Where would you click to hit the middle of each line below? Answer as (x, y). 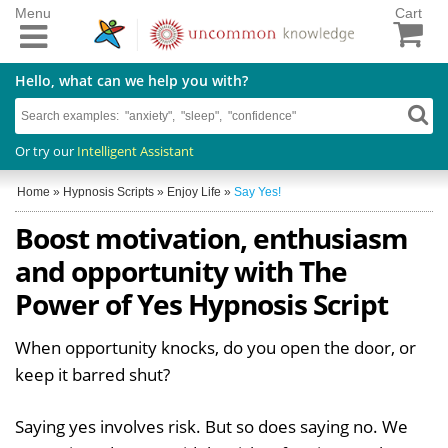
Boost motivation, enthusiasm (211, 237)
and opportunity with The (181, 270)
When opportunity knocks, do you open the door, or (215, 347)
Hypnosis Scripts (108, 191)
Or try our (46, 150)
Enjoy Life (194, 191)
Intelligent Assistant (135, 150)
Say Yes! (257, 191)
